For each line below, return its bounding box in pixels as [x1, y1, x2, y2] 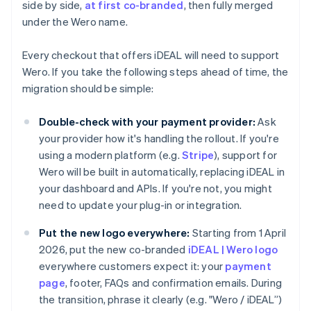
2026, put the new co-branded [39, 242, 188, 257]
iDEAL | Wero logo [187, 242, 278, 257]
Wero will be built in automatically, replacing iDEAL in [39, 165, 285, 179]
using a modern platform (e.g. [39, 148, 182, 162]
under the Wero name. [22, 15, 128, 29]
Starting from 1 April [190, 226, 287, 240]
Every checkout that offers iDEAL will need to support [22, 48, 280, 62]
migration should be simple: [22, 81, 154, 96]
